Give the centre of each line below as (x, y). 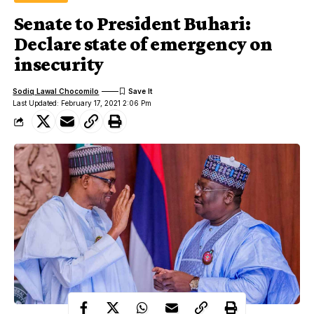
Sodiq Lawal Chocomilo (56, 91)
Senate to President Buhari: (132, 24)
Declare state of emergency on (143, 44)
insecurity (59, 64)
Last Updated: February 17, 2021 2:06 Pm (82, 103)
